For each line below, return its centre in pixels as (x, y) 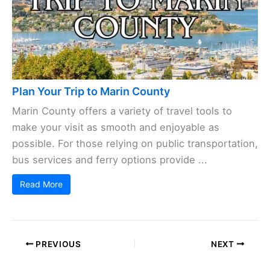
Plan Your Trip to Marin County (91, 91)
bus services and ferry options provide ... (110, 159)
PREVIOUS (57, 244)
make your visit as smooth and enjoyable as (116, 127)
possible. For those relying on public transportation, (135, 143)
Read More (41, 184)
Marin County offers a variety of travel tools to (122, 111)
